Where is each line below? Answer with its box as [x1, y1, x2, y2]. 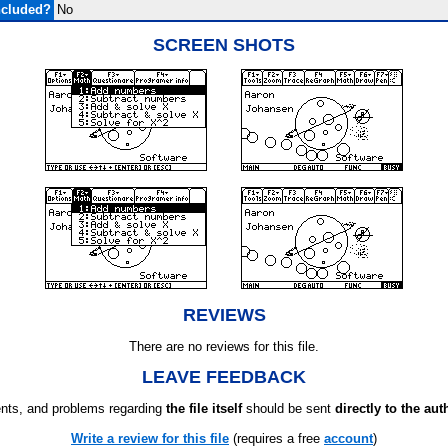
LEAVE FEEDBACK [142, 367, 306, 387]
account [324, 431, 373, 446]
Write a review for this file [71, 431, 229, 446]
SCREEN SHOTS [153, 35, 295, 55]
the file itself [166, 401, 242, 416]
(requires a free [229, 431, 324, 446]
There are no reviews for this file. [129, 339, 319, 354]
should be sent [242, 401, 335, 416]
